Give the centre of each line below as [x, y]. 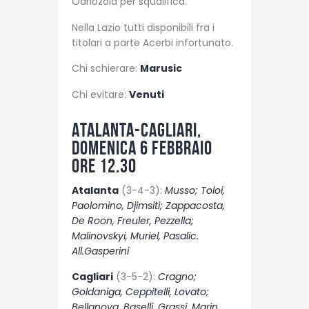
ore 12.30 [104, 166]
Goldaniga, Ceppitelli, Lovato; [140, 292]
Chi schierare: [106, 69]
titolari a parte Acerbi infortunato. [152, 42]
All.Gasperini [100, 251]
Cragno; [177, 277]
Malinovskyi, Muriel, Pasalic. [135, 236]
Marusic [161, 69]
